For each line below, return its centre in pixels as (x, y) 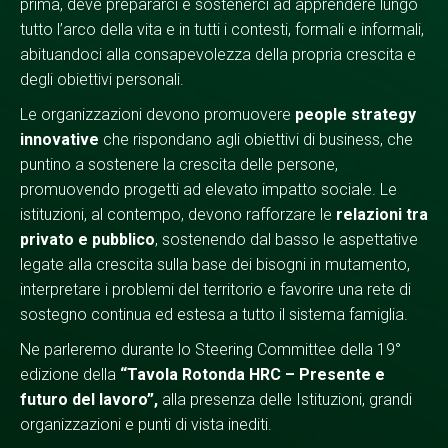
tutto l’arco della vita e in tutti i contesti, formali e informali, (222, 30)
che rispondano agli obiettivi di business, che (256, 140)
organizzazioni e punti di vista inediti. (146, 425)
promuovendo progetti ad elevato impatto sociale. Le (208, 190)
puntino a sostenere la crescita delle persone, (179, 165)
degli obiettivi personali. (102, 80)
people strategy (355, 115)
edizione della (70, 375)
